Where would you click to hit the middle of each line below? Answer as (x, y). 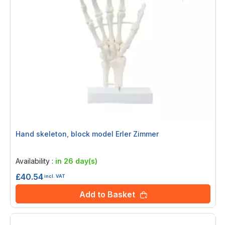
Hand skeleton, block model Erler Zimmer (87, 134)
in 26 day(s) (76, 161)
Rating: (29, 148)
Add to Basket (107, 195)
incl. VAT (54, 176)
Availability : (35, 161)
